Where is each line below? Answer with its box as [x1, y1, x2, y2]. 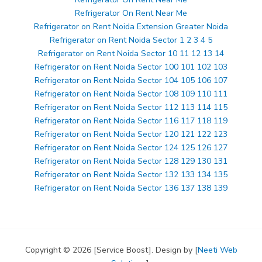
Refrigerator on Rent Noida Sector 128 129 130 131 [35, 156, 227, 167]
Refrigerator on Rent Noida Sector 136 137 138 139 [35, 182, 227, 194]
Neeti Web [197, 244, 237, 256]
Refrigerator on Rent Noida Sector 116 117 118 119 [35, 115, 227, 127]
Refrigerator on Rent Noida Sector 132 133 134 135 [35, 169, 227, 181]
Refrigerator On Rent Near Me [75, 8, 187, 19]
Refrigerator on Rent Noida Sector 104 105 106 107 [35, 75, 227, 87]
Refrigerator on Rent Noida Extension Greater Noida [34, 21, 228, 33]
